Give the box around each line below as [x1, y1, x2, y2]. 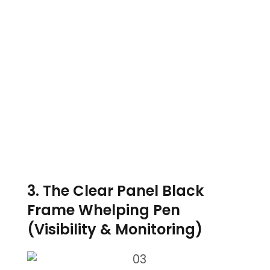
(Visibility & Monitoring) [27, 219, 202, 240]
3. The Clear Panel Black [27, 181, 204, 201]
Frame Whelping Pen [27, 200, 180, 221]
